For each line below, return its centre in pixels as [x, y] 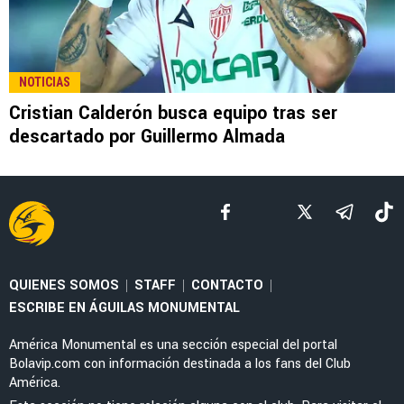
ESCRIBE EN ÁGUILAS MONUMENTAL [124, 308]
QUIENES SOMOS [64, 285]
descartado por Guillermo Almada [147, 136]
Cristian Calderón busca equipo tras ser [173, 113]
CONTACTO [227, 285]
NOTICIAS [45, 82]
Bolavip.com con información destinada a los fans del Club [180, 363]
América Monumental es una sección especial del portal [173, 344]
